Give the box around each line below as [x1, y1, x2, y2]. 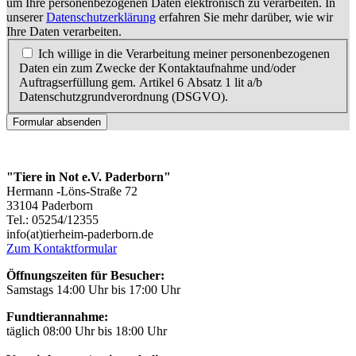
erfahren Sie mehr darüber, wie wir [156, 10, 333, 25]
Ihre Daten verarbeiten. [6, 25, 122, 39]
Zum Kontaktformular [6, 241, 117, 255]
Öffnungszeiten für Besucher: [6, 268, 164, 282]
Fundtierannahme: [6, 309, 108, 323]
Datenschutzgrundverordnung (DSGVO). [19, 89, 228, 103]
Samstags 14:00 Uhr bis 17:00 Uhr [6, 282, 180, 296]
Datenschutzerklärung [46, 10, 156, 25]
